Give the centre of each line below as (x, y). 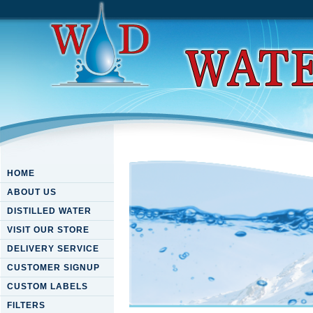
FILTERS (26, 305)
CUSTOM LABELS (48, 286)
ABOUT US (32, 192)
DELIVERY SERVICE (53, 249)
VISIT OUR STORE (48, 230)
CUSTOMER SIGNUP (53, 268)
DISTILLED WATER (49, 211)
